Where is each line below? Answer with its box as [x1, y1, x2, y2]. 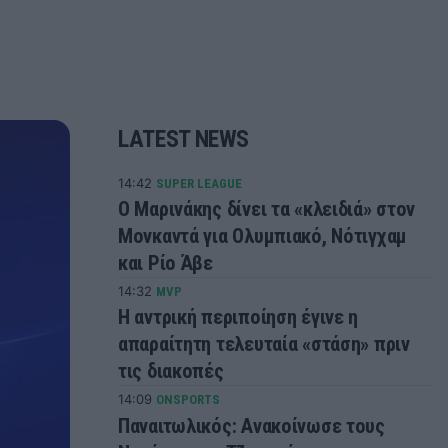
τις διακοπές [118, 359, 224, 384]
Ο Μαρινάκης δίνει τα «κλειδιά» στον [118, 197, 416, 222]
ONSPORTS [156, 392, 220, 408]
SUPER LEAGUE [156, 175, 242, 191]
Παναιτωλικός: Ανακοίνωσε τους [118, 413, 385, 438]
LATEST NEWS [118, 124, 250, 153]
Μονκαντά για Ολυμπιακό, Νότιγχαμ [118, 224, 408, 249]
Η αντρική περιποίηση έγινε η [118, 305, 359, 330]
